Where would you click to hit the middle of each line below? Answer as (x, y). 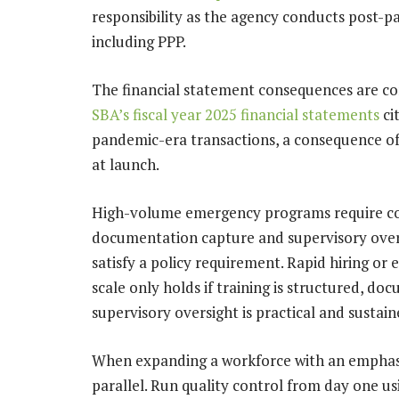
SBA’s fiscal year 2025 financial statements (236, 115)
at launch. (126, 165)
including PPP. (139, 41)
